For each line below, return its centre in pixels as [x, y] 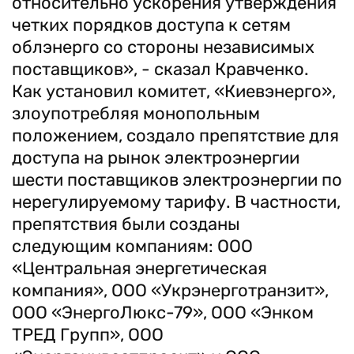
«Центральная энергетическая [139, 268]
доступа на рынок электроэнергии [156, 158]
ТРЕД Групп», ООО [88, 335]
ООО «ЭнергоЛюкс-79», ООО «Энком [163, 313]
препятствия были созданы [126, 224]
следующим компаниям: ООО [132, 246]
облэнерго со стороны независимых [163, 47]
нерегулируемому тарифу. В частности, [176, 202]
